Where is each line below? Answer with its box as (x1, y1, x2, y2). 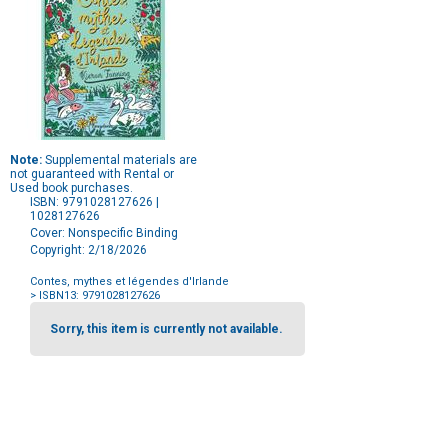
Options (29, 315, 72, 330)
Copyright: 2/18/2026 (30, 243, 147, 258)
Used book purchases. (10, 181, 133, 196)
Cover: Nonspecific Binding (30, 226, 178, 241)
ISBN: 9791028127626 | (30, 195, 159, 210)
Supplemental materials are (42, 153, 197, 168)
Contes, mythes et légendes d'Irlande (30, 275, 229, 289)
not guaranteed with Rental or (10, 167, 174, 182)
